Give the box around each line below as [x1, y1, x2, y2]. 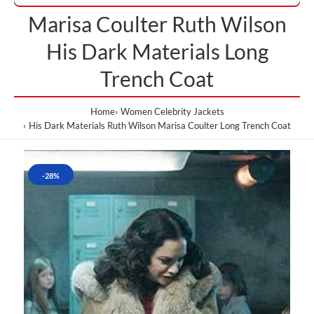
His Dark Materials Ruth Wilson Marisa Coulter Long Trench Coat [29, 119, 291, 131]
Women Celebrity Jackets [120, 105, 224, 117]
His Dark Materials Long [46, 38, 268, 64]
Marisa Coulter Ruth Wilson [27, 11, 287, 36]
